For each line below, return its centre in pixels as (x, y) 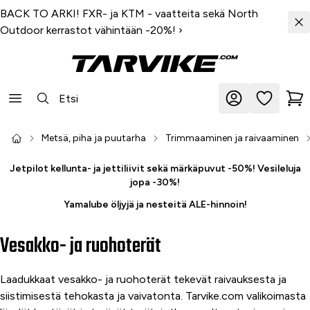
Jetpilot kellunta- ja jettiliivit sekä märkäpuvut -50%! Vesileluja (155, 168)
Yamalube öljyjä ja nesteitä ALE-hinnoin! (155, 204)
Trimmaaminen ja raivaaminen (232, 138)
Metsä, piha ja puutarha (94, 138)
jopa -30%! (155, 182)
